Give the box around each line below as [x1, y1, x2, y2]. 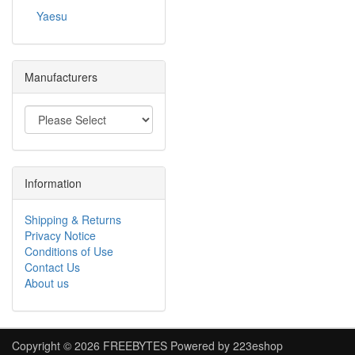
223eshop [233, 338, 283, 353]
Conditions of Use [25, 243, 113, 259]
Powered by [167, 338, 233, 353]
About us [25, 275, 69, 291]
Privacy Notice [25, 227, 96, 243]
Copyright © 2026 [12, 338, 103, 353]
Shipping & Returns [25, 212, 121, 227]
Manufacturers [25, 69, 97, 85]
